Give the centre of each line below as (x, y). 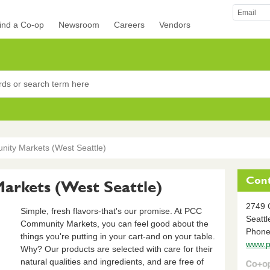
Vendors (175, 25)
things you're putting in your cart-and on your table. (118, 236)
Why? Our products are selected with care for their (116, 249)
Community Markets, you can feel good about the (114, 223)
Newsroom (79, 25)
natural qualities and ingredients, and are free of (112, 261)
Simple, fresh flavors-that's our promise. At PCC (111, 211)
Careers (130, 25)
